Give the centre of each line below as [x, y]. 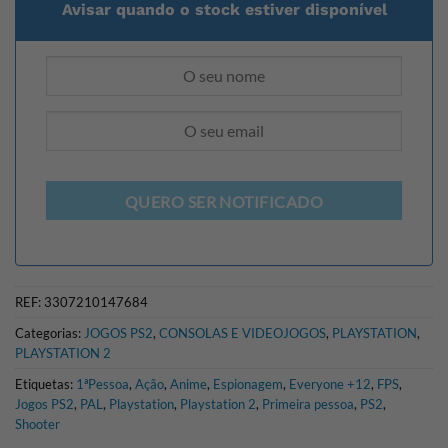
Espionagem [248, 384]
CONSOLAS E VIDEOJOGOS [242, 333]
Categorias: [49, 333]
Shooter [37, 424]
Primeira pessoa [308, 404]
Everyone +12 [330, 384]
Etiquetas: [45, 384]
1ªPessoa [102, 384]
